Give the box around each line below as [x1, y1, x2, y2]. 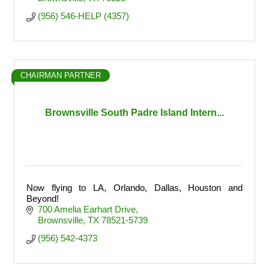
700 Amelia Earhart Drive [37, 204, 136, 214]
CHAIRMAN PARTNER [20, 71, 101, 80]
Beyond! [26, 193, 59, 204]
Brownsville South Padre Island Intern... [45, 107, 224, 118]
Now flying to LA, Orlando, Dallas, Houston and [26, 183, 243, 193]
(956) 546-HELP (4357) [37, 11, 129, 21]
